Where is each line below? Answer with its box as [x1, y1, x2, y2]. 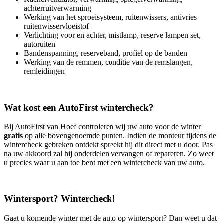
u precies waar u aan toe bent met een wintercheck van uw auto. [4, 158, 205, 167]
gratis [4, 131, 23, 140]
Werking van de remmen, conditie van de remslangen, [24, 58, 193, 67]
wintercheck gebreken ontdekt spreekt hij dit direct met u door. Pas [4, 140, 213, 149]
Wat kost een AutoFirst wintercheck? [4, 102, 154, 112]
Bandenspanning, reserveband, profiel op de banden [24, 49, 187, 58]
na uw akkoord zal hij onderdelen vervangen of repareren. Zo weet [4, 149, 214, 158]
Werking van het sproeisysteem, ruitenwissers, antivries [24, 13, 197, 22]
